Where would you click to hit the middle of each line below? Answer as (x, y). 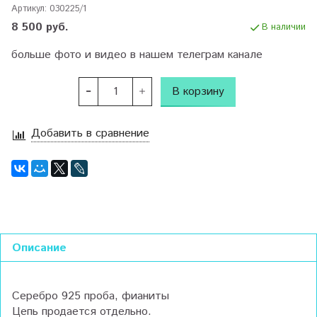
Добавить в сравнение (90, 134)
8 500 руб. (40, 27)
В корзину (198, 91)
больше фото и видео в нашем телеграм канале (137, 54)
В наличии (284, 27)
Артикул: (29, 8)
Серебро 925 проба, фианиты (91, 296)
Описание (39, 248)
